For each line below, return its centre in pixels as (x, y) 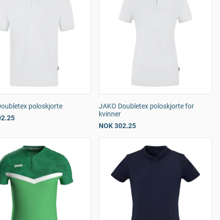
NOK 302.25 (117, 126)
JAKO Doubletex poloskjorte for (146, 106)
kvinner (110, 114)
